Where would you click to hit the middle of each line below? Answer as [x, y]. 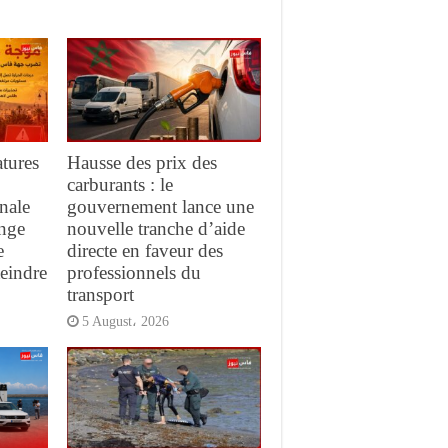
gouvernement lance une [160, 206]
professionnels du [133, 272]
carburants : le [119, 184]
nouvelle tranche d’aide [155, 228]
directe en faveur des [144, 250]
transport [100, 294]
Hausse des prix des [141, 162]
